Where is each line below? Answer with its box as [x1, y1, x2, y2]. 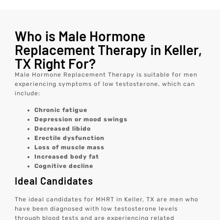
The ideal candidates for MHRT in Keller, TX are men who [15, 195, 199, 203]
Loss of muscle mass [34, 143, 105, 151]
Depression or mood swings [34, 115, 128, 123]
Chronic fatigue [34, 106, 88, 113]
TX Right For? [15, 55, 96, 72]
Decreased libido [34, 125, 91, 132]
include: [15, 90, 41, 97]
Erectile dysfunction [34, 134, 105, 141]
